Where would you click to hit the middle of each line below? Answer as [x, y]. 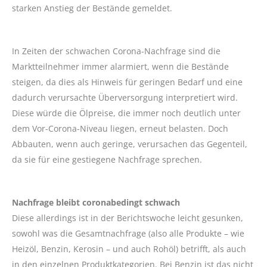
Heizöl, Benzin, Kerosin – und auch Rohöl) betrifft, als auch [129, 249]
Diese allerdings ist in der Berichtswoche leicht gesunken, [128, 218]
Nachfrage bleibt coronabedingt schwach [96, 202]
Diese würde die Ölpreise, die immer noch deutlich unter [126, 113]
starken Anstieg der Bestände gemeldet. [92, 8]
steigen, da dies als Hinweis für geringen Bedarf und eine [127, 82]
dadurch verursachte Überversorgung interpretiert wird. [125, 97]
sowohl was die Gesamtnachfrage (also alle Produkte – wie [128, 233]
